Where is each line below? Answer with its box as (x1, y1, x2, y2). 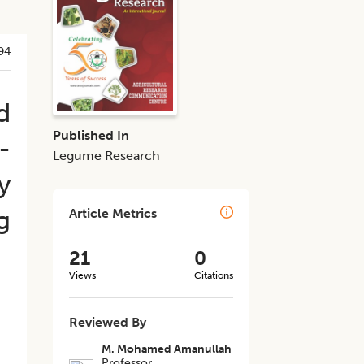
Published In (53, 128, 130, 143)
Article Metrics (69, 206, 158, 221)
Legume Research (53, 148, 161, 163)
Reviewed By (69, 314, 147, 330)
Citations (193, 270, 233, 281)
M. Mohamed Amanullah (102, 342, 232, 356)
